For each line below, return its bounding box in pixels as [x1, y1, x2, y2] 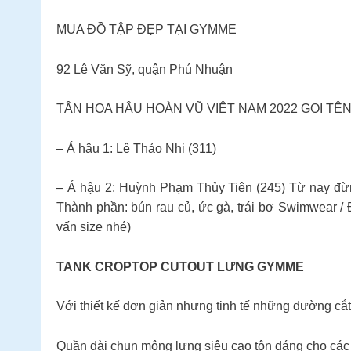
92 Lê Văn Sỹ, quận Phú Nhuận [56, 62, 233, 76]
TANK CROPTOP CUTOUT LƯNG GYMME [56, 259, 304, 273]
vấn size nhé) [56, 220, 131, 234]
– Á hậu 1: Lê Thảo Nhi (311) [56, 141, 216, 155]
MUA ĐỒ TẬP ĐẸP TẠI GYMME [56, 23, 237, 37]
